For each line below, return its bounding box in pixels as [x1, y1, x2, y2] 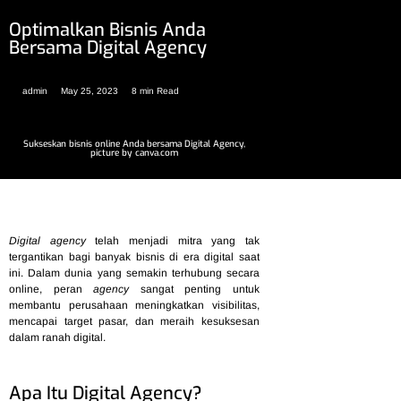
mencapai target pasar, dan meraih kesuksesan [9, 315, 260, 328]
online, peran [9, 283, 94, 295]
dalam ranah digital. [9, 331, 108, 344]
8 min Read [132, 85, 179, 96]
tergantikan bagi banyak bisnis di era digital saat [9, 251, 260, 263]
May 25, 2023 [61, 85, 118, 96]
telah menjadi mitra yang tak [85, 235, 260, 247]
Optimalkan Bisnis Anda [9, 17, 206, 42]
